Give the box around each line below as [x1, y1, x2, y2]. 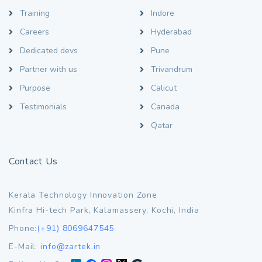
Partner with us [20, 64, 77, 75]
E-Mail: [9, 241, 41, 252]
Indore [151, 8, 174, 19]
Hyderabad [151, 26, 192, 37]
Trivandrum [151, 64, 192, 75]
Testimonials [20, 101, 67, 112]
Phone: [9, 223, 37, 234]
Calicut [151, 82, 177, 94]
